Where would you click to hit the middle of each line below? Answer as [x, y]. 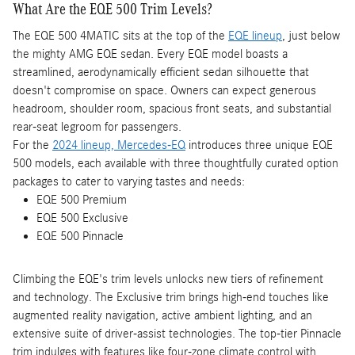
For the [32, 145]
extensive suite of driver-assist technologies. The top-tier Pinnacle [177, 334]
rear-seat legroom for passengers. [97, 127]
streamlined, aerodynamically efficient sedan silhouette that [161, 72]
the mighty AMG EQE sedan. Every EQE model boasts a [150, 54]
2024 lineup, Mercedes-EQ [119, 145]
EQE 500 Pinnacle [80, 236]
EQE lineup [255, 36]
